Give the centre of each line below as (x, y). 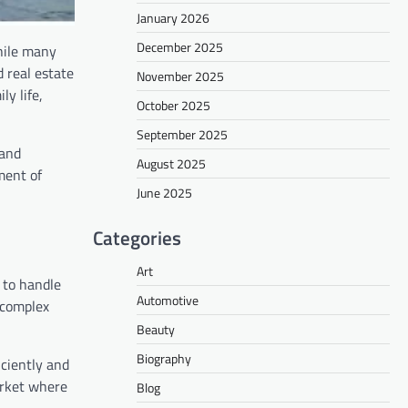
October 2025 (173, 105)
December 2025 (180, 46)
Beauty (156, 329)
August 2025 (171, 163)
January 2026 (173, 17)
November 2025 (180, 76)
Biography (164, 358)
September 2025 (182, 134)
